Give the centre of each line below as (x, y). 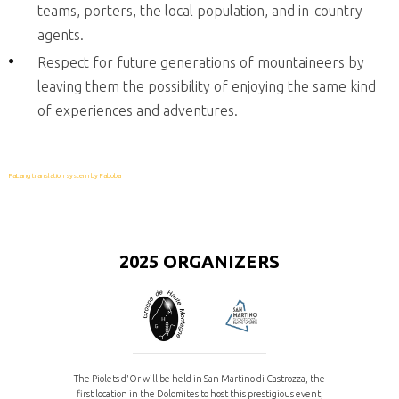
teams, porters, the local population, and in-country (200, 11)
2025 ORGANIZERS (199, 261)
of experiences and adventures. (138, 110)
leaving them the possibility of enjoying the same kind (207, 86)
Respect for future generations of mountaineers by (201, 62)
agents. (61, 35)
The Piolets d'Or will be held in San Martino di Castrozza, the (199, 379)
